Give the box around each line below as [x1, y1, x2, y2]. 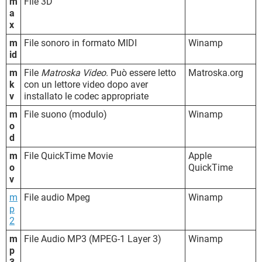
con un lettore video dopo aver [24, 78, 148, 90]
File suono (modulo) [24, 108, 107, 120]
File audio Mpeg [24, 191, 90, 203]
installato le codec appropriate [24, 90, 149, 102]
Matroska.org [188, 67, 243, 78]
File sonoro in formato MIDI [24, 37, 137, 49]
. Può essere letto [106, 67, 176, 78]
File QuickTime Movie [24, 150, 113, 161]
